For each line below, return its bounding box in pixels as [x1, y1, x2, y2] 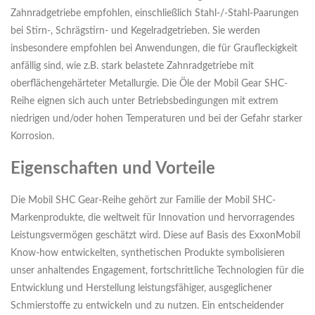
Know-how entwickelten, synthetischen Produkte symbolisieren [11, 248, 285, 259]
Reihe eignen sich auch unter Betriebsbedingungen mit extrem [11, 96, 278, 107]
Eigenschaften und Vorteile [11, 160, 215, 178]
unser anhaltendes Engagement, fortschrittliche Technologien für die [11, 266, 304, 276]
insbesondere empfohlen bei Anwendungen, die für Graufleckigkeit [11, 44, 297, 54]
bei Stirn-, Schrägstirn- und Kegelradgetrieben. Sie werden [11, 26, 260, 37]
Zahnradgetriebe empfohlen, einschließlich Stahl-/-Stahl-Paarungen [11, 8, 299, 19]
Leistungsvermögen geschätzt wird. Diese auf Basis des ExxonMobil [11, 231, 300, 241]
